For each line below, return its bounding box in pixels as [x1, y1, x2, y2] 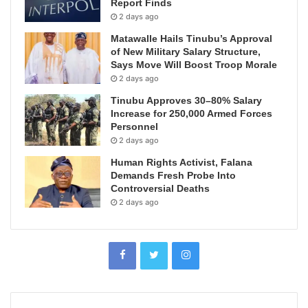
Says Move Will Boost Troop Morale [111, 59, 277, 71]
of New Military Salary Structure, [111, 46, 261, 58]
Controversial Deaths [111, 183, 210, 195]
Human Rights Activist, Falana [111, 157, 252, 168]
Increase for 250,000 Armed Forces [111, 108, 272, 120]
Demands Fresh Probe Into [111, 170, 236, 181]
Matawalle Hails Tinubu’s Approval [111, 33, 272, 45]
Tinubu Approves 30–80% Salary [111, 95, 262, 107]
